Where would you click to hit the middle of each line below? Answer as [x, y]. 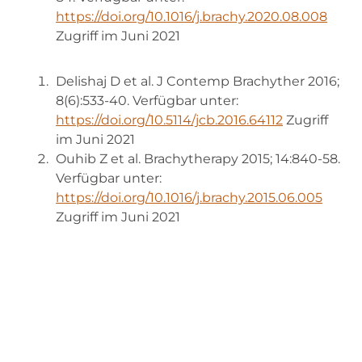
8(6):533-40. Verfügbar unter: [147, 101]
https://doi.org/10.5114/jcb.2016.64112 [169, 120]
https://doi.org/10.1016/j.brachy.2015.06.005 [189, 198]
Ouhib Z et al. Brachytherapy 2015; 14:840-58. [198, 159]
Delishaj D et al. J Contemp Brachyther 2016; [198, 82]
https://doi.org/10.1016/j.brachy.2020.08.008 [192, 17]
